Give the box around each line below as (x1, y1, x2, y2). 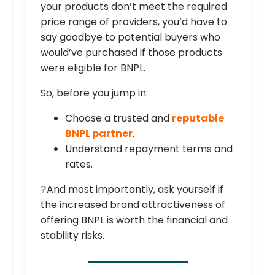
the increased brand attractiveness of (41, 197, 225, 212)
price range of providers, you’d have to (41, 14, 227, 29)
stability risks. (41, 228, 104, 242)
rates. (65, 157, 93, 171)
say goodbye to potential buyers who (41, 29, 220, 44)
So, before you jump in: (41, 85, 148, 100)
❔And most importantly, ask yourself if (41, 182, 223, 196)
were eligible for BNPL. (41, 60, 145, 75)
